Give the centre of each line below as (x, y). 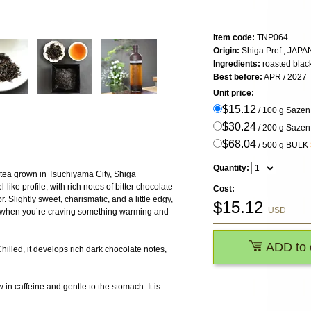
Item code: (234, 38)
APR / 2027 (285, 77)
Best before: (238, 77)
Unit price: (234, 93)
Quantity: (231, 168)
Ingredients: (237, 64)
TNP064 (271, 38)
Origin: (226, 51)
